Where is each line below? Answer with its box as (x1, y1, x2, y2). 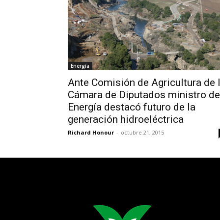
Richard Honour (68, 129, 114, 137)
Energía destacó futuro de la (68, 101, 195, 113)
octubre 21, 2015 (121, 129, 164, 137)
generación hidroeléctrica (68, 113, 184, 126)
